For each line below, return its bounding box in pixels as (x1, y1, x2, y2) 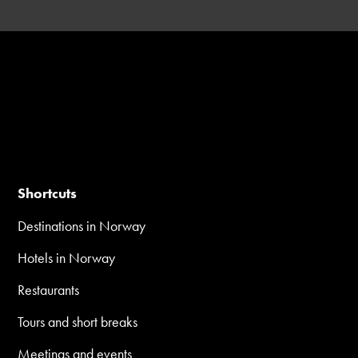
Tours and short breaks (18, 312, 138, 331)
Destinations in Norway (18, 216, 146, 235)
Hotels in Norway (18, 248, 116, 267)
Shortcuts (18, 183, 78, 202)
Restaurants (18, 280, 80, 299)
